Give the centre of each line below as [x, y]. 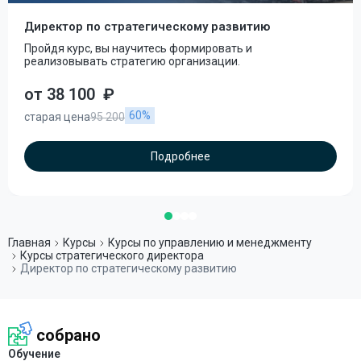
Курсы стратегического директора [112, 255]
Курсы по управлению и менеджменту [210, 243]
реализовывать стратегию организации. [132, 61]
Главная [29, 243]
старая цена [57, 116]
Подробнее [180, 156]
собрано [68, 335]
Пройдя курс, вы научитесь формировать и [138, 48]
